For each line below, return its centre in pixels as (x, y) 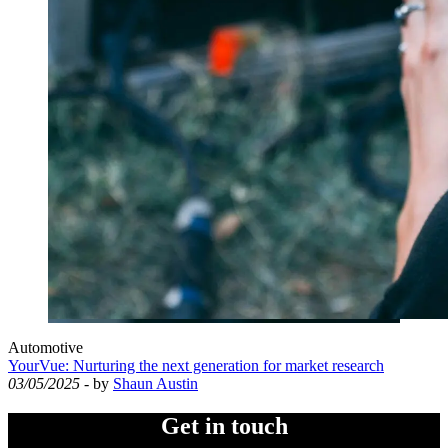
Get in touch (224, 426)
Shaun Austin (155, 384)
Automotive (45, 348)
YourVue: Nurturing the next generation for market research (196, 366)
